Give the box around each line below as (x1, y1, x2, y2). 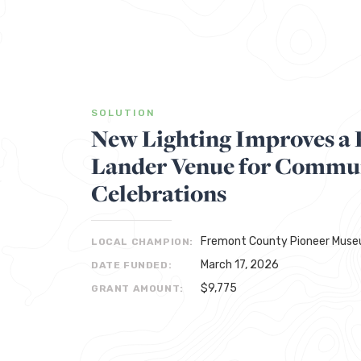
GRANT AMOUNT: (91, 283, 184, 294)
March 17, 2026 (201, 258, 279, 272)
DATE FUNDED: (91, 259, 172, 271)
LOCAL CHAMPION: (91, 236, 193, 247)
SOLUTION (91, 107, 156, 118)
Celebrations (91, 177, 226, 209)
